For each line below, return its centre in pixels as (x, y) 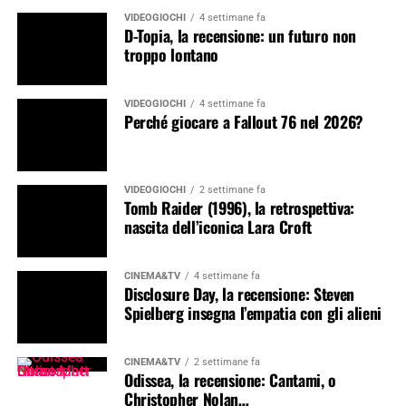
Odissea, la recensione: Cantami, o (230, 379)
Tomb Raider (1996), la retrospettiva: (239, 207)
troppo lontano (171, 54)
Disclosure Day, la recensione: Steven (239, 293)
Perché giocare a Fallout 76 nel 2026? (243, 121)
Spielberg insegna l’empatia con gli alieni (253, 312)
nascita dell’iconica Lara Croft (217, 226)
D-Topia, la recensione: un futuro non (240, 35)
